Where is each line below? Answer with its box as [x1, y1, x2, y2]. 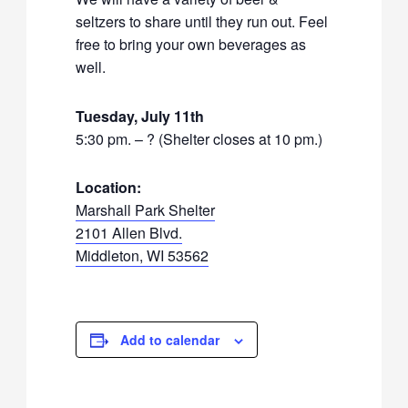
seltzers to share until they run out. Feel [76, 10, 329, 32]
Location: [76, 177, 142, 199]
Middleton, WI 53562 [76, 245, 209, 267]
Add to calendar [120, 331, 220, 350]
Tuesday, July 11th [76, 105, 205, 127]
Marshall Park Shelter [76, 199, 216, 221]
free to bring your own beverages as [76, 33, 307, 55]
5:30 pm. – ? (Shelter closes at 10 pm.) [76, 127, 323, 149]
